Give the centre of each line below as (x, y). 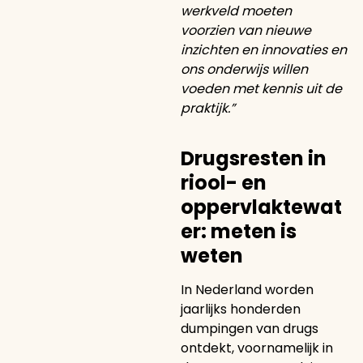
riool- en (223, 183)
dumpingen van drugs (249, 329)
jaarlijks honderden (240, 309)
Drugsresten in (253, 158)
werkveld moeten (236, 11)
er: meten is (238, 231)
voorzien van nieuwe (246, 30)
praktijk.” (207, 108)
